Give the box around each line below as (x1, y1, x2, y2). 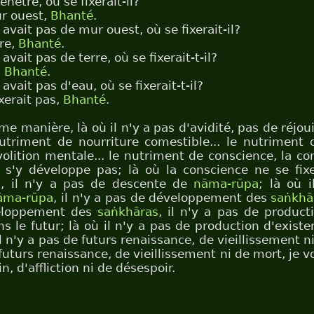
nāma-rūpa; (193, 177, 264, 191)
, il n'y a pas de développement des (53, 191, 271, 205)
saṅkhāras (97, 205, 158, 219)
